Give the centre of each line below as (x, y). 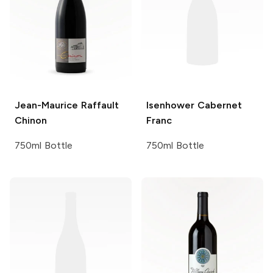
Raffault (98, 105)
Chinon (31, 120)
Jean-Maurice (46, 105)
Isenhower (170, 105)
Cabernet (218, 105)
